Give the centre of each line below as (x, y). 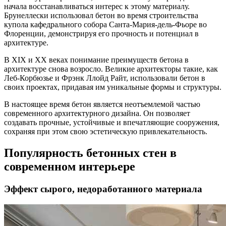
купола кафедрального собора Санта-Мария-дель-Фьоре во (105, 25)
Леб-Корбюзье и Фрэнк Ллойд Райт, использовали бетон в (105, 78)
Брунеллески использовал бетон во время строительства (101, 16)
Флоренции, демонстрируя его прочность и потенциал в (101, 34)
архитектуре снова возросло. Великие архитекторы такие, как (111, 69)
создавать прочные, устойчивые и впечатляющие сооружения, (112, 123)
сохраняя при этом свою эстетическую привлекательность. (106, 132)
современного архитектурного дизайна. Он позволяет (97, 114)
